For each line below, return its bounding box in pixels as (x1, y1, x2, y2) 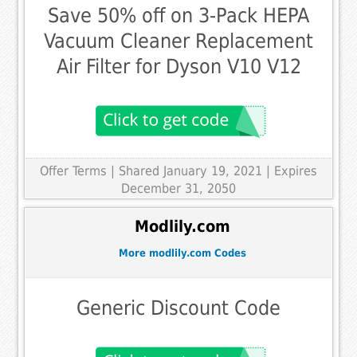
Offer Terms (40, 163, 107, 178)
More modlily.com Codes (119, 246, 246, 259)
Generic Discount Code (76, 296, 280, 320)
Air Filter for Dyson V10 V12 (56, 54, 301, 78)
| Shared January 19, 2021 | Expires (111, 163, 317, 178)
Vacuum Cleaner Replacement (44, 29, 313, 53)
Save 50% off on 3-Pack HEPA (48, 3, 309, 27)
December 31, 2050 (121, 180, 236, 196)
